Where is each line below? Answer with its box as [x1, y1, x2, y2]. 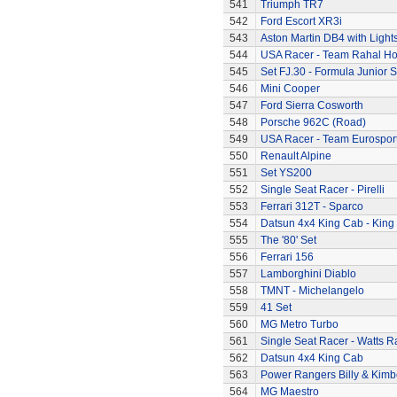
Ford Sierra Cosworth [260, 99, 363, 112]
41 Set [260, 301, 292, 314]
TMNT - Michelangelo [260, 284, 364, 297]
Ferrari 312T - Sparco [260, 200, 363, 213]
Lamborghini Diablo [260, 268, 356, 280]
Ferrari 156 [260, 251, 314, 263]
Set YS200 [260, 167, 312, 179]
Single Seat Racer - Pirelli [260, 183, 385, 196]
